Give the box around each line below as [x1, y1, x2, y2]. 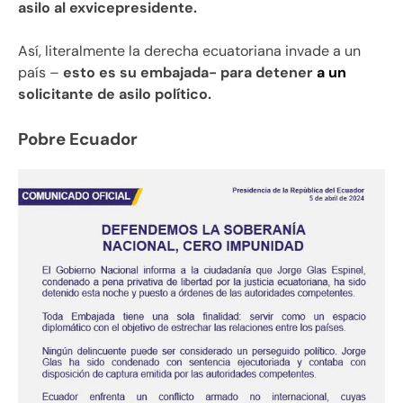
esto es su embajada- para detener [59, 63, 313, 83]
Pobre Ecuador [18, 128, 138, 151]
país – [18, 63, 59, 83]
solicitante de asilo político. [18, 85, 211, 104]
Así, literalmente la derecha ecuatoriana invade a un [18, 41, 361, 61]
